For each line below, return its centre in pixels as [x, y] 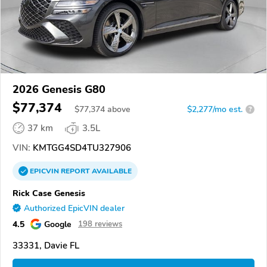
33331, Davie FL [46, 245]
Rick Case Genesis [49, 193]
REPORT [75, 171]
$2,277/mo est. [215, 109]
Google [58, 224]
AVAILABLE [111, 171]
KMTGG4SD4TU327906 [81, 148]
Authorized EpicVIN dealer [74, 208]
